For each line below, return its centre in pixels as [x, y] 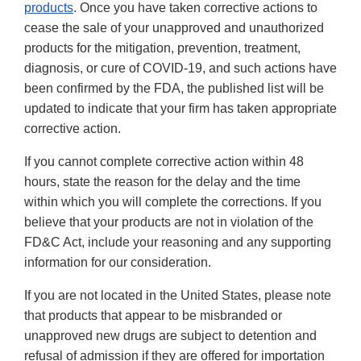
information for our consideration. [118, 263]
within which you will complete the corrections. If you [173, 202]
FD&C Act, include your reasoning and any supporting [178, 243]
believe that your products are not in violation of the [169, 222]
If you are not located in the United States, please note [178, 296]
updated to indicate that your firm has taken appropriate [180, 109]
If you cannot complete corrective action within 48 [164, 162]
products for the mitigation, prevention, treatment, [162, 48]
